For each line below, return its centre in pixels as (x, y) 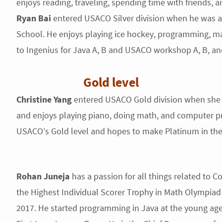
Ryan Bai (33, 18)
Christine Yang (44, 99)
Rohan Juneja (43, 176)
